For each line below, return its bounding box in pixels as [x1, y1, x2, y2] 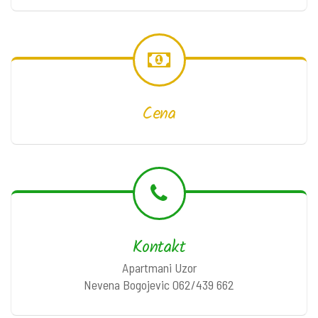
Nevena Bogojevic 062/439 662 [84, 276, 234, 292]
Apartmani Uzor [121, 259, 197, 275]
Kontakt [132, 234, 186, 261]
